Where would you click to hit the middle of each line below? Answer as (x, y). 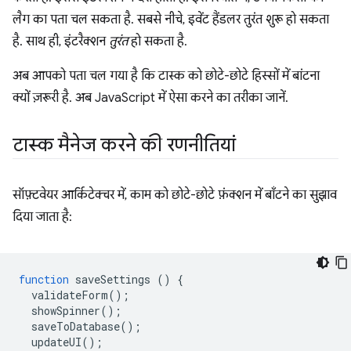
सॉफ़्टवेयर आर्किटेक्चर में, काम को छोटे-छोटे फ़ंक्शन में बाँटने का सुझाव (175, 195)
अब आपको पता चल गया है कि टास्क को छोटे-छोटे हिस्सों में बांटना (166, 76)
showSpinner (66, 311)
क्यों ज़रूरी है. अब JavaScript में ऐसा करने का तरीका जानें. (150, 98)
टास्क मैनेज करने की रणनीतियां (124, 145)
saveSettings (113, 280)
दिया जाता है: (42, 217)
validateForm (70, 295)
